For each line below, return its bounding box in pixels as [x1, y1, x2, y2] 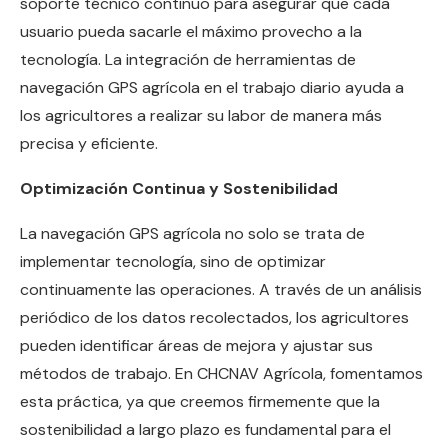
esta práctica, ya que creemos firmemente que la [20, 391, 380, 413]
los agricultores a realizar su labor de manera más [20, 105, 382, 127]
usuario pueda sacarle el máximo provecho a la [20, 21, 362, 43]
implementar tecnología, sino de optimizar [20, 251, 326, 273]
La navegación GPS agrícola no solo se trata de [20, 223, 365, 245]
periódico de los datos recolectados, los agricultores [20, 307, 409, 329]
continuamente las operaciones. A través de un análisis [20, 279, 422, 301]
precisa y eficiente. [20, 133, 158, 155]
